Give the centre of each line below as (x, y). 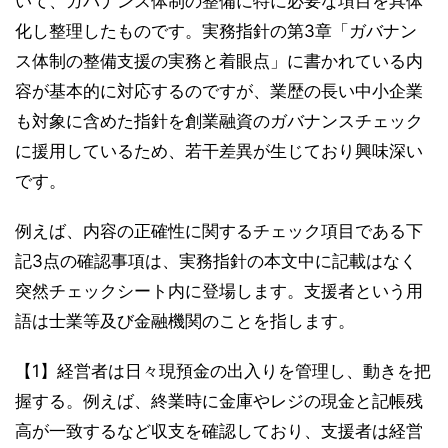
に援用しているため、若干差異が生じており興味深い (219, 150)
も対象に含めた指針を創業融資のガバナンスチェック (219, 120)
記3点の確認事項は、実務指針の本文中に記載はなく (216, 260)
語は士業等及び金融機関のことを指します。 (185, 320)
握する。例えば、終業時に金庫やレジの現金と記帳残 (219, 400)
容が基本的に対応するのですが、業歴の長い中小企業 (219, 90)
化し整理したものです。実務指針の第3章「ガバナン (216, 30)
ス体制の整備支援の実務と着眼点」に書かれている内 (219, 60)
